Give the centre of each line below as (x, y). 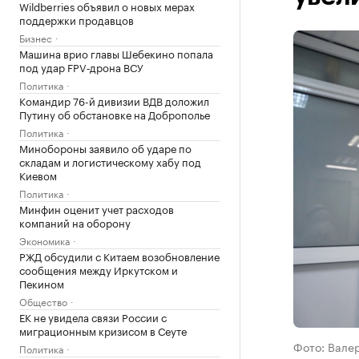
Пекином (42, 283)
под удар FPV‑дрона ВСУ (81, 67)
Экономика (44, 240)
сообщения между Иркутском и (99, 269)
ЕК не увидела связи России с (93, 317)
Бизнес (36, 37)
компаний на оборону (75, 222)
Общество (43, 301)
